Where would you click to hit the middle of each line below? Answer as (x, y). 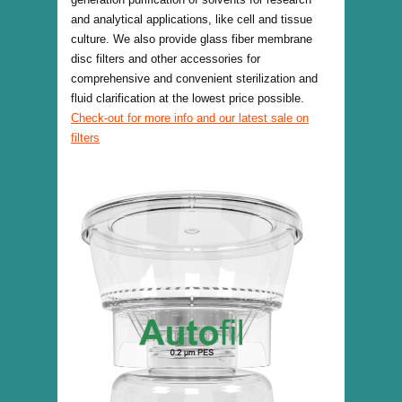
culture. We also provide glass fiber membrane (192, 39)
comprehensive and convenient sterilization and (194, 79)
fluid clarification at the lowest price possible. (188, 98)
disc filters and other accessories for (166, 59)
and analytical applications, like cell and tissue (192, 19)
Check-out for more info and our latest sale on (190, 118)
